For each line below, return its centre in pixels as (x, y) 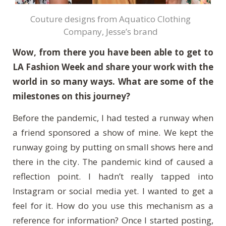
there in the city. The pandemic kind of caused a (113, 162)
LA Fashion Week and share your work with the (113, 67)
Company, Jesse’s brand (110, 32)
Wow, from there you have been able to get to (113, 52)
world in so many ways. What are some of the (113, 82)
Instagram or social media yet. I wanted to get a (113, 191)
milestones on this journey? (72, 96)
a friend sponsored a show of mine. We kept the (113, 133)
